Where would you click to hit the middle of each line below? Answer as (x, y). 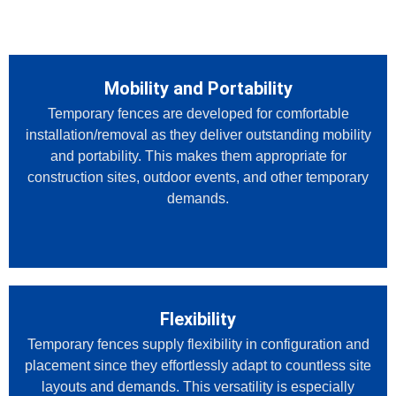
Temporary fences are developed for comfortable (198, 114)
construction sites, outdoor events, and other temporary (198, 178)
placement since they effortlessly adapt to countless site (198, 366)
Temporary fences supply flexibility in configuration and (198, 345)
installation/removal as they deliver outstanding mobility (198, 135)
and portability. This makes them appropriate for (198, 156)
